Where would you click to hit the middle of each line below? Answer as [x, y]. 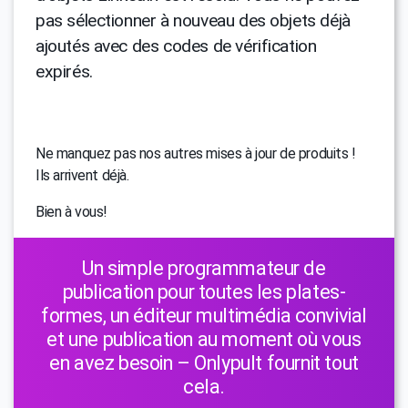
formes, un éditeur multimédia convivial [204, 316]
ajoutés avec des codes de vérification [176, 46]
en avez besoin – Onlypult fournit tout [204, 363]
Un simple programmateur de [204, 269]
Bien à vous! [72, 212]
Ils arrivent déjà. [82, 176]
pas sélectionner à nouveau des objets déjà [193, 21]
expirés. [64, 72]
